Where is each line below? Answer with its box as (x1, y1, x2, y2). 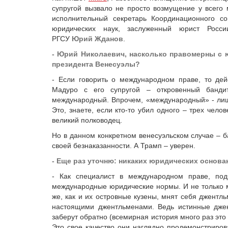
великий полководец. (52, 116, 122, 124)
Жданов (95, 35, 123, 43)
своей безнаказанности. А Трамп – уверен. (52, 141, 195, 150)
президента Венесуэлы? (52, 60, 140, 68)
